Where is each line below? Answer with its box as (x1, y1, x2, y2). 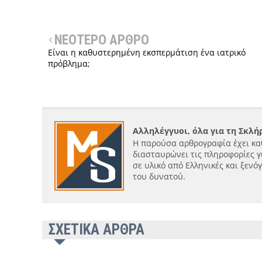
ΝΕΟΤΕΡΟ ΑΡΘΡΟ (54, 32, 149, 48)
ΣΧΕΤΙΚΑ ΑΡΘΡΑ (48, 221, 144, 238)
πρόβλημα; (48, 57, 90, 69)
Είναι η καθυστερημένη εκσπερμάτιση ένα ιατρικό (48, 46, 246, 58)
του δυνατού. (133, 171, 185, 182)
